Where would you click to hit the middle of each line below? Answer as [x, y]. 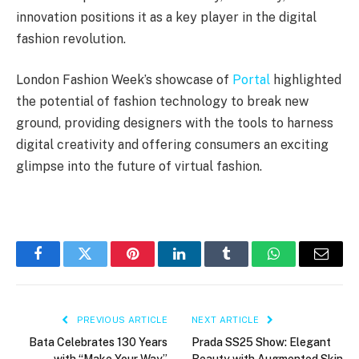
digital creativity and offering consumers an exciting [172, 145]
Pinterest [156, 266]
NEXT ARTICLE [227, 319]
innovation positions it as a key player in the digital [166, 17]
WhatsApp [304, 266]
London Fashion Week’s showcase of [124, 80]
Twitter [105, 266]
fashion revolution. [71, 38]
